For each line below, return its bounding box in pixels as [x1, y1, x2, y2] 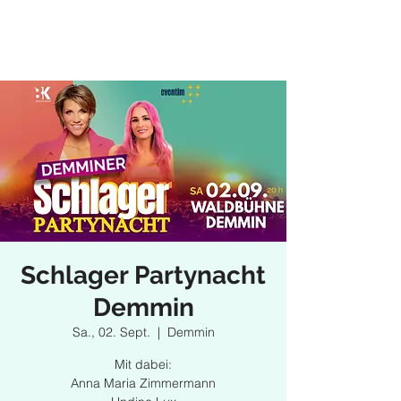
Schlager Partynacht [21, 260, 266, 291]
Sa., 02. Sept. [72, 324, 150, 341]
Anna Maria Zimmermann [71, 375, 216, 392]
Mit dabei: [115, 356, 172, 373]
